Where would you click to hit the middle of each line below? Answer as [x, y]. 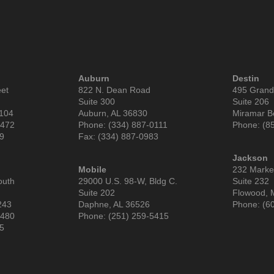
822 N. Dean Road [114, 90]
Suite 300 [97, 102]
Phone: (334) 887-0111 [123, 125]
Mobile [92, 170]
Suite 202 [97, 193]
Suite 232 [251, 181]
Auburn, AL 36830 [113, 113]
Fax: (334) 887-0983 [118, 137]
